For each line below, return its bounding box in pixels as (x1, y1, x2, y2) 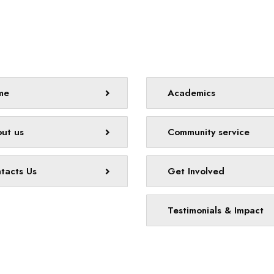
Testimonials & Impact (168, 204, 264, 217)
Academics (168, 86, 215, 100)
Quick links (146, 38, 222, 59)
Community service (168, 125, 250, 139)
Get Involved (168, 165, 224, 178)
